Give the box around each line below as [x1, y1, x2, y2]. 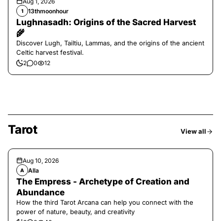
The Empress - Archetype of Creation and [16, 177, 189, 186]
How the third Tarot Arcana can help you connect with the [16, 198, 193, 206]
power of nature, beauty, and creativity [16, 208, 135, 216]
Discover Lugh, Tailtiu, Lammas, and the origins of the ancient [16, 39, 204, 47]
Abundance [16, 187, 65, 197]
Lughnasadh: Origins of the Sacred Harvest [16, 17, 196, 27]
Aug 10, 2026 [23, 157, 59, 164]
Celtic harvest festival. [16, 48, 84, 56]
